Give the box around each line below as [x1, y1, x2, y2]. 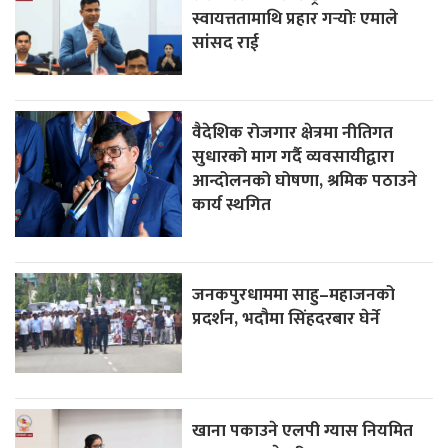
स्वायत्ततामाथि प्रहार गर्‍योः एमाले [192, 4, 399, 34]
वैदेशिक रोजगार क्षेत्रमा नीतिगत [192, 118, 394, 148]
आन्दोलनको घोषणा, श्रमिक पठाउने [192, 166, 418, 196]
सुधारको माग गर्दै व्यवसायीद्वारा [192, 142, 395, 172]
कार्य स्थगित [192, 190, 272, 220]
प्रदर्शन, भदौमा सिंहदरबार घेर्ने [192, 304, 381, 334]
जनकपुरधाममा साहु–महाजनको [192, 280, 396, 310]
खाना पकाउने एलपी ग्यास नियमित [192, 416, 414, 446]
